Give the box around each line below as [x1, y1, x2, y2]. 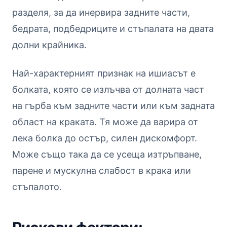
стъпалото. [12, 181, 62, 192]
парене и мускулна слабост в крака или [12, 165, 191, 176]
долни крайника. [12, 39, 87, 50]
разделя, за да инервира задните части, [12, 7, 190, 18]
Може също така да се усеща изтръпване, [12, 148, 202, 160]
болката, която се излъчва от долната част [12, 84, 204, 95]
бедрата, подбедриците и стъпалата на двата [12, 23, 214, 34]
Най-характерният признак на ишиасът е [12, 67, 196, 79]
